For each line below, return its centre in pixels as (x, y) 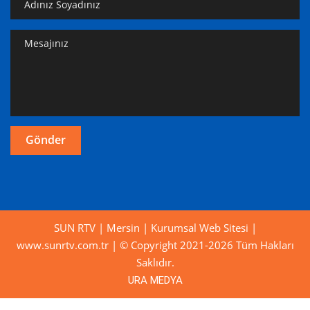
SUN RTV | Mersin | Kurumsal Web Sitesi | (155, 227)
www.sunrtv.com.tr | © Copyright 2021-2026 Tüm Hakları (155, 245)
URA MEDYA (155, 280)
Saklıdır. (155, 262)
